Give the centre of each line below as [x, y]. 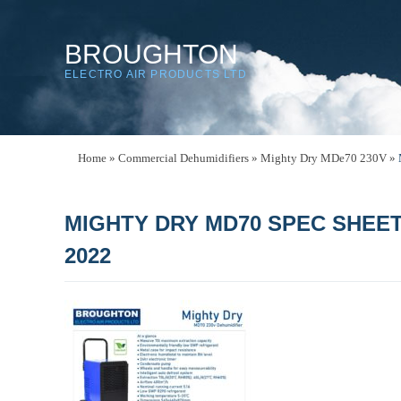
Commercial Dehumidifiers [183, 158]
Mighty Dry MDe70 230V [324, 158]
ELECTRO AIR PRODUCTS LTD [156, 74]
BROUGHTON [151, 54]
